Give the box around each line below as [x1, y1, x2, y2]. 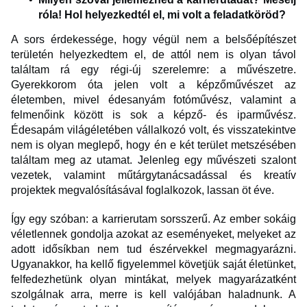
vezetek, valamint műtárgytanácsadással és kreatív [11, 169, 296, 182]
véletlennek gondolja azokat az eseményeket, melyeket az [11, 228, 296, 241]
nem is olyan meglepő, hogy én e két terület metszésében [11, 139, 296, 151]
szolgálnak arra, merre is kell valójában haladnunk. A [11, 288, 296, 301]
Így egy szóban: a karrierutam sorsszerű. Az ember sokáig [11, 213, 296, 225]
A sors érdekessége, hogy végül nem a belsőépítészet [11, 34, 296, 46]
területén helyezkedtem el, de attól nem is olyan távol [11, 49, 296, 61]
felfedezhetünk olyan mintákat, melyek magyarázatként [11, 273, 296, 286]
